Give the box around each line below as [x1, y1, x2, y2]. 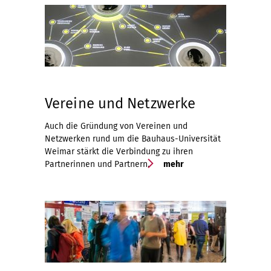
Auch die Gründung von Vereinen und [45, 121, 188, 131]
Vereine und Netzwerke [45, 95, 196, 112]
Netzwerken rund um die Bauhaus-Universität [45, 134, 221, 144]
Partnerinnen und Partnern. [45, 159, 149, 169]
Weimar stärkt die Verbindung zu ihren [45, 146, 193, 157]
